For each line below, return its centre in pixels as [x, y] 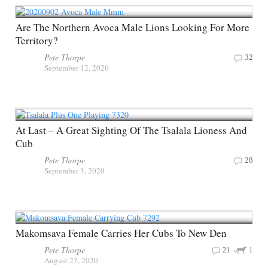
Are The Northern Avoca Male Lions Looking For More [133, 28]
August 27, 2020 [71, 260]
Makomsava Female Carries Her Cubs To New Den [121, 233]
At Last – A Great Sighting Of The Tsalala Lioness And [131, 130]
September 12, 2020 [77, 68]
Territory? [37, 41]
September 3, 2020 [74, 171]
